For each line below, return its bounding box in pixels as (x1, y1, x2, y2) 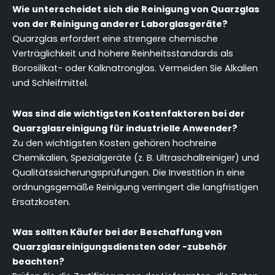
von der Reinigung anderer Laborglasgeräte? (12, 18, 228, 31)
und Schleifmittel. (12, 77, 88, 90)
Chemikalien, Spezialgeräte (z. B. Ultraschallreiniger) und (12, 151, 259, 164)
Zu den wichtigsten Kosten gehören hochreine (12, 136, 217, 149)
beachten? (12, 255, 64, 268)
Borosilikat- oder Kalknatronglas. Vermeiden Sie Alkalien (12, 62, 258, 75)
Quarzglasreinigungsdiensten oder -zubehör (12, 241, 227, 254)
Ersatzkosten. (12, 195, 71, 208)
